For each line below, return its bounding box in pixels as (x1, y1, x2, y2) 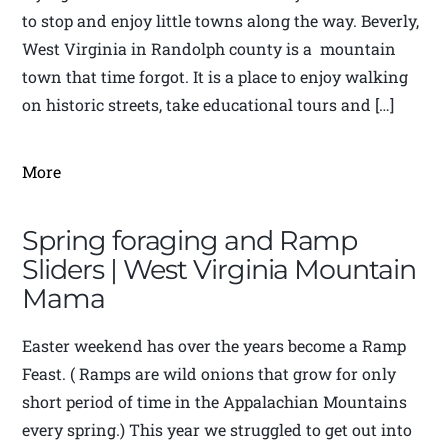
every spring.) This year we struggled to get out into (22, 419, 413, 441)
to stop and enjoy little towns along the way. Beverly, (22, 10, 420, 32)
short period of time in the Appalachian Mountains (22, 391, 408, 413)
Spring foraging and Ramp (22, 224, 358, 258)
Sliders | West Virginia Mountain (22, 253, 416, 287)
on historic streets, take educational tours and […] (22, 94, 395, 116)
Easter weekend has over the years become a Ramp (22, 335, 407, 357)
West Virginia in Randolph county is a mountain (22, 38, 397, 60)
